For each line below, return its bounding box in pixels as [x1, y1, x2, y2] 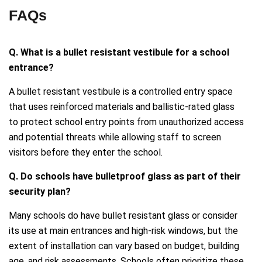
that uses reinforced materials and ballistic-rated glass [9, 101, 235, 113]
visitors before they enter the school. [9, 147, 163, 158]
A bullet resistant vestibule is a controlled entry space [9, 86, 233, 98]
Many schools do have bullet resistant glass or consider [9, 210, 237, 222]
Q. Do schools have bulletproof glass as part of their [9, 171, 241, 182]
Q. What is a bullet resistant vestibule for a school [9, 47, 229, 58]
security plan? [9, 186, 71, 198]
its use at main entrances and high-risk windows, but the [9, 225, 238, 237]
